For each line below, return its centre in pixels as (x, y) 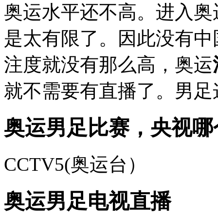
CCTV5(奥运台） (75, 164)
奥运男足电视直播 (88, 201)
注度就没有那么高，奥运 (108, 64)
